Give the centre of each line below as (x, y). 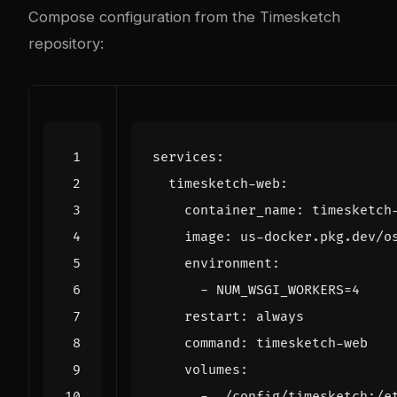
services (184, 157)
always (280, 316)
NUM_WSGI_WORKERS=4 (288, 290)
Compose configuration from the (144, 16)
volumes (212, 370)
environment (228, 263)
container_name (240, 210)
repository (64, 43)
